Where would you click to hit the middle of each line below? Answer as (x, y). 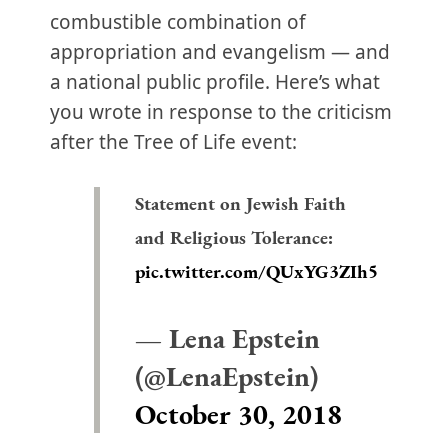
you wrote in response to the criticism (221, 112)
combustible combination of (178, 22)
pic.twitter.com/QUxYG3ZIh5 (256, 271)
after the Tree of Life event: (173, 142)
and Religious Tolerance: (233, 237)
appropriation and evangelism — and (220, 52)
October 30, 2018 (238, 414)
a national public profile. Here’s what (215, 82)
